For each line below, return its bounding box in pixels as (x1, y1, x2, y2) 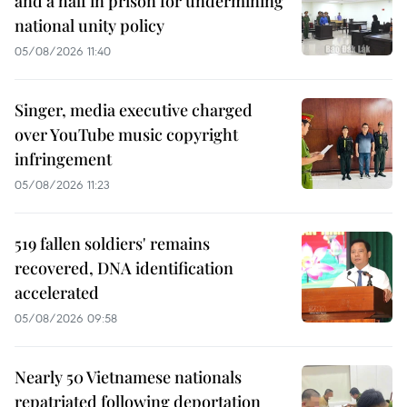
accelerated (15, 282, 99, 304)
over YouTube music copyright (15, 124, 238, 146)
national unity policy (15, 15, 164, 37)
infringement (15, 148, 112, 171)
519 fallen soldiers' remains (15, 233, 210, 255)
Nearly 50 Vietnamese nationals (15, 366, 242, 389)
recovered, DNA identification (15, 257, 233, 280)
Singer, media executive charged (15, 99, 253, 122)
